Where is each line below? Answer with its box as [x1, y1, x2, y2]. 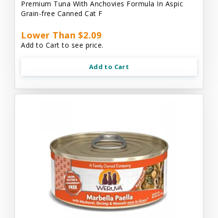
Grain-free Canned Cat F [21, 8, 103, 18]
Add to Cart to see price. [21, 40, 104, 50]
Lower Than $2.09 [21, 29, 101, 41]
